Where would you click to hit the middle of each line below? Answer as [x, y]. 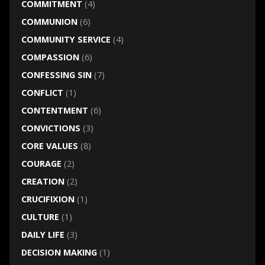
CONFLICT [42, 93]
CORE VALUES [49, 146]
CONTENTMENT [54, 111]
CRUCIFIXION [48, 199]
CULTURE [40, 217]
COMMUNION [49, 22]
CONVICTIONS [51, 128]
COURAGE [41, 164]
